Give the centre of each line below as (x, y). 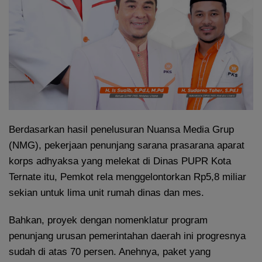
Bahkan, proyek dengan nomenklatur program (108, 220)
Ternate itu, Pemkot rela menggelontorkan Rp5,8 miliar (127, 177)
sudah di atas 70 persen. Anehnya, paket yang (110, 251)
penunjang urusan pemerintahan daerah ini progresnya (127, 236)
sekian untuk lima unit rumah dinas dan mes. (106, 192)
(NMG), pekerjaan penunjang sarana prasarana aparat (127, 145)
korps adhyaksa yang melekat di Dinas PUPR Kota (120, 161)
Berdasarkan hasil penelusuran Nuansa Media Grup (121, 129)
